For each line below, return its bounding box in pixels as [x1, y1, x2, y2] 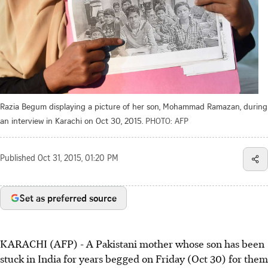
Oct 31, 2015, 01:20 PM [38, 155, 118, 164]
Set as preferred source [20, 191, 117, 205]
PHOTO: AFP [145, 115, 188, 127]
